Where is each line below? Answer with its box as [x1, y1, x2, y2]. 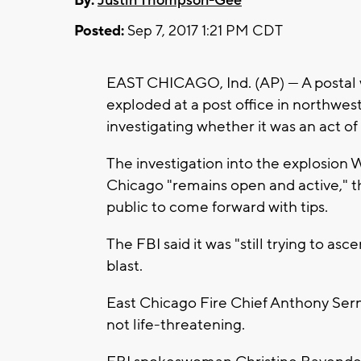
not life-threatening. [106, 314, 245, 334]
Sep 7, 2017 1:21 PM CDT [124, 21, 283, 40]
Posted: [74, 21, 124, 40]
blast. [106, 255, 143, 276]
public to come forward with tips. [106, 197, 328, 217]
